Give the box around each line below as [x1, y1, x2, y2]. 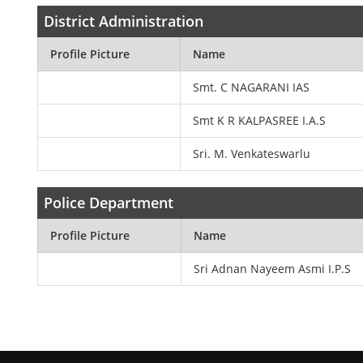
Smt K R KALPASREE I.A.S [193, 113, 327, 128]
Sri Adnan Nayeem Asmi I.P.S [194, 261, 352, 276]
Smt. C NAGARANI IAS [193, 79, 310, 95]
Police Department [44, 193, 174, 212]
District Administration [44, 11, 204, 31]
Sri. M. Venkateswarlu [193, 146, 311, 161]
